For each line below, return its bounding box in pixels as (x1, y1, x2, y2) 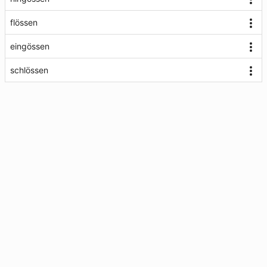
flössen (10, 17, 38, 27)
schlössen (10, 65, 48, 75)
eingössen (10, 41, 49, 51)
